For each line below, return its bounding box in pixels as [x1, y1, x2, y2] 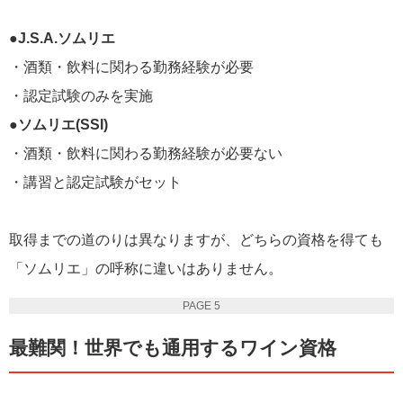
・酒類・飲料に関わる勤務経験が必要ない [9, 145, 282, 161]
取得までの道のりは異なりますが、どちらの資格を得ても [9, 231, 383, 247]
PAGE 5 [183, 299, 220, 312]
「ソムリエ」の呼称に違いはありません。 [9, 260, 282, 276]
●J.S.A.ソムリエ [9, 30, 115, 46]
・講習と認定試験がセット [9, 174, 182, 190]
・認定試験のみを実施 [9, 87, 153, 103]
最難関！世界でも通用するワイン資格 [9, 337, 336, 359]
